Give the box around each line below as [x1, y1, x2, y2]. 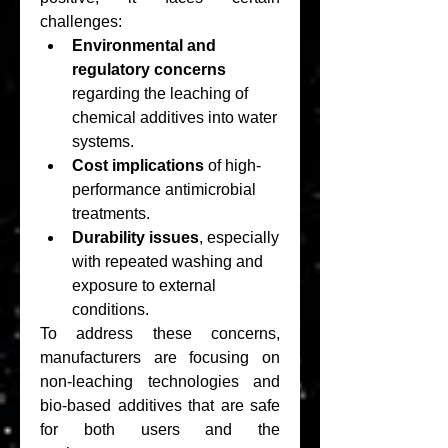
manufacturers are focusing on [40, 349, 280, 366]
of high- [204, 157, 261, 174]
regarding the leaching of [72, 85, 248, 102]
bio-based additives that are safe [40, 397, 280, 414]
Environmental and [72, 37, 216, 54]
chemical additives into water [72, 109, 277, 126]
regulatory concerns [72, 61, 226, 78]
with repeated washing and [72, 253, 263, 270]
